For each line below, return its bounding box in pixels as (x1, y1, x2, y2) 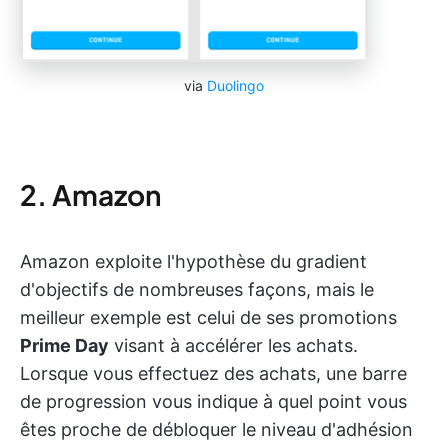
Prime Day (20, 335, 109, 357)
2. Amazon (20, 177, 161, 213)
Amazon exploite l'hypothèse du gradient (20, 251, 367, 273)
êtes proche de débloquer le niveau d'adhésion (20, 419, 413, 441)
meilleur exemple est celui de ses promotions (20, 307, 397, 329)
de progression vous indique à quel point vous (20, 391, 407, 413)
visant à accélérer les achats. (109, 335, 358, 357)
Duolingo (207, 77, 264, 95)
